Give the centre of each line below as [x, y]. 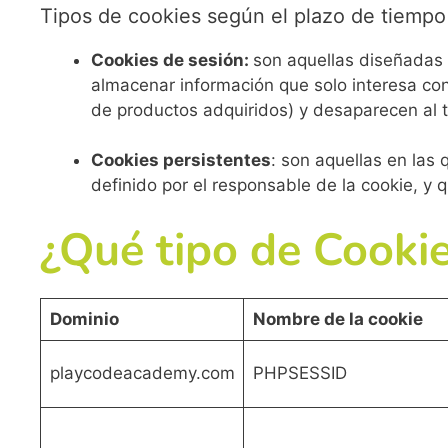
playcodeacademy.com [142, 372]
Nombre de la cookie [337, 318]
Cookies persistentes [181, 160]
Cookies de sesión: [172, 59]
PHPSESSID [299, 372]
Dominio [88, 318]
